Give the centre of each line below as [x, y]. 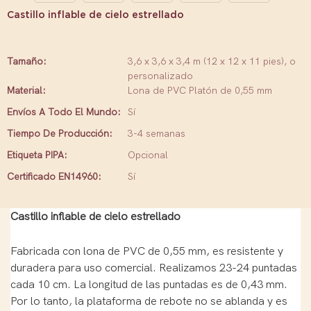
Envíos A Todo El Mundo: [64, 112]
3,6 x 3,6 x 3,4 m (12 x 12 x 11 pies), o [212, 61]
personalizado [160, 76]
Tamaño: [27, 61]
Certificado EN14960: [54, 177]
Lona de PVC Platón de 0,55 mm [200, 91]
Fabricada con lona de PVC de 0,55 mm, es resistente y [147, 251]
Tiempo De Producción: [60, 134]
